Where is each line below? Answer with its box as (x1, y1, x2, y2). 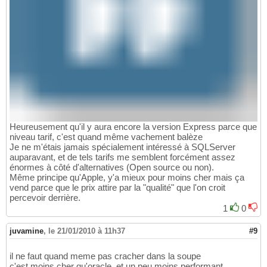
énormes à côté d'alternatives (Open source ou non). (10, 162, 214, 173)
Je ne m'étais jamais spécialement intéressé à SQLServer (10, 142, 235, 153)
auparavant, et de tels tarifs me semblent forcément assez (10, 152, 235, 163)
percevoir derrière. (10, 193, 80, 203)
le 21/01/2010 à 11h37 (48, 226, 125, 236)
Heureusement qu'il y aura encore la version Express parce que (10, 122, 257, 132)
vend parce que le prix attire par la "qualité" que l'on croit (10, 182, 225, 193)
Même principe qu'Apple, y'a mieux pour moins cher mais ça (10, 172, 244, 183)
